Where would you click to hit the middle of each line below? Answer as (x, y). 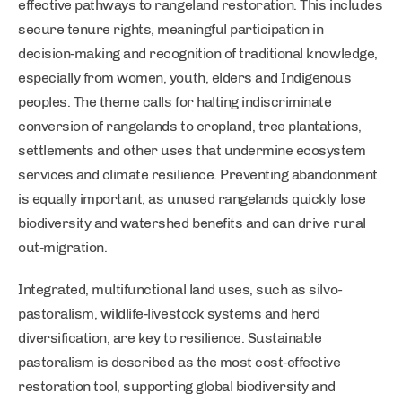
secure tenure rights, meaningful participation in (171, 29)
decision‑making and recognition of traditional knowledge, (198, 53)
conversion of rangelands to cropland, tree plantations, (190, 126)
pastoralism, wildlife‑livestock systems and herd (169, 314)
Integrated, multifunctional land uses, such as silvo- (180, 289)
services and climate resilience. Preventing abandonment (198, 175)
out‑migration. (63, 247)
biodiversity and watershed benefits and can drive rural (192, 223)
